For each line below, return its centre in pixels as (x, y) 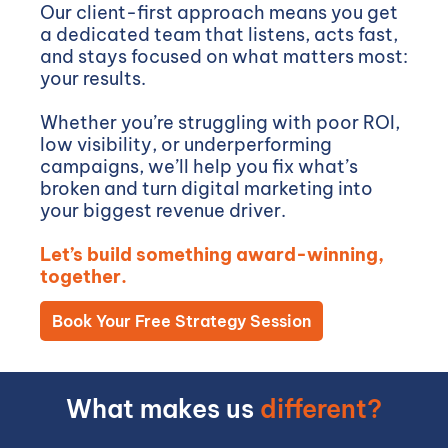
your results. (93, 78)
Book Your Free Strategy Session (181, 321)
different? (321, 409)
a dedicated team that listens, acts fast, (219, 34)
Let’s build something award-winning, (212, 254)
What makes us (163, 409)
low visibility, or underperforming (186, 144)
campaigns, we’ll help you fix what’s (199, 166)
